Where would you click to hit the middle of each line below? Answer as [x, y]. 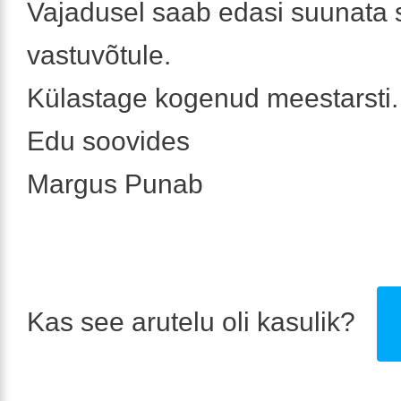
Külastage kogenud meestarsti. [213, 98]
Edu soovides [108, 141]
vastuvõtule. [99, 55]
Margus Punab [115, 184]
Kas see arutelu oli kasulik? [195, 322]
